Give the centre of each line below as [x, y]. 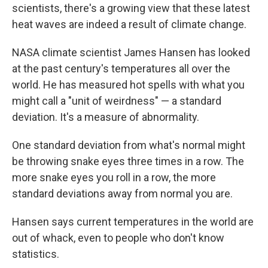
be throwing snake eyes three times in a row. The [128, 162]
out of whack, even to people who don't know [118, 238]
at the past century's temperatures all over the [121, 69]
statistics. [36, 254]
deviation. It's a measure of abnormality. [106, 117]
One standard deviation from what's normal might [129, 145]
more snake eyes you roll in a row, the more [114, 178]
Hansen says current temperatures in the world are [133, 222]
